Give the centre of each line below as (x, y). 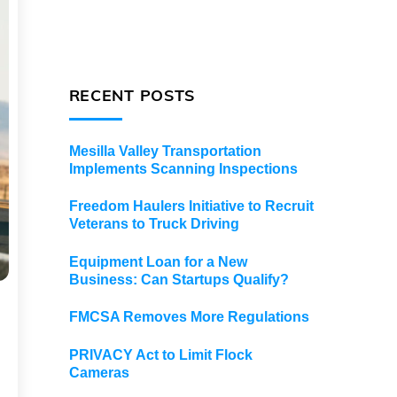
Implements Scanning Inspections (183, 168)
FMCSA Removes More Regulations (189, 317)
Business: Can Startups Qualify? (179, 279)
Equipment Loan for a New (158, 261)
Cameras (99, 372)
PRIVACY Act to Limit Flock (160, 354)
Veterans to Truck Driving (154, 224)
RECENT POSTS (132, 94)
